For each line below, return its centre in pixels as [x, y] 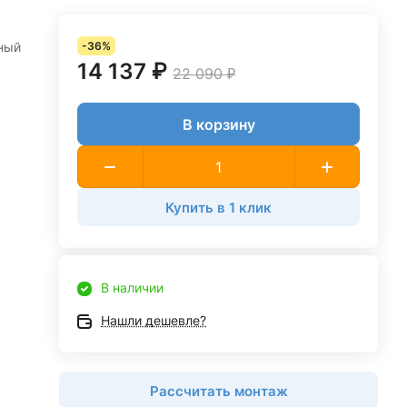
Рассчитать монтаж [218, 391]
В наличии [133, 288]
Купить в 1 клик [219, 207]
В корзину [218, 124]
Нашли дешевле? [154, 320]
